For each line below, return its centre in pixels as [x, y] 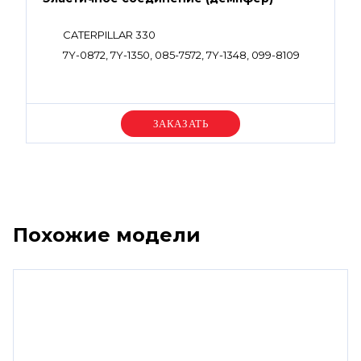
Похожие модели [107, 235]
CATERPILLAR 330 [109, 35]
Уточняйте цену [180, 123]
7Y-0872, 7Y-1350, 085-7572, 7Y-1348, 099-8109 [181, 55]
